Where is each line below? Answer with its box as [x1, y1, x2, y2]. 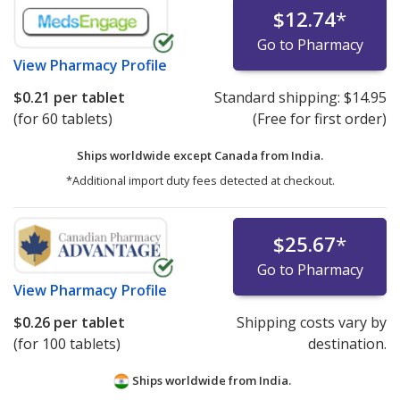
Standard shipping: [213, 87, 344, 108]
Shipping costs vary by [236, 312, 387, 333]
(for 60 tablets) [13, 109, 112, 129]
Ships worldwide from [129, 372, 259, 389]
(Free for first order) [252, 109, 387, 129]
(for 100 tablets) [13, 334, 121, 354]
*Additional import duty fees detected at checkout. [65, 172, 335, 189]
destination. [307, 334, 387, 354]
